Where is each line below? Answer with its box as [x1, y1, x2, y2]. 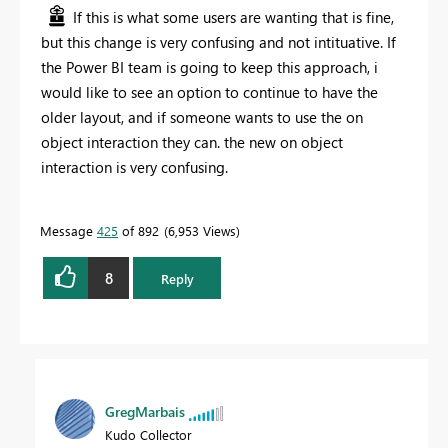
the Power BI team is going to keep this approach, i [41, 57, 378, 78]
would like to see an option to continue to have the [41, 82, 378, 103]
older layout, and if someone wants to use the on [41, 107, 363, 128]
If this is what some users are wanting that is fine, [73, 7, 394, 28]
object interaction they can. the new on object [41, 132, 343, 153]
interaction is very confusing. [41, 157, 232, 178]
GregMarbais [105, 402, 185, 422]
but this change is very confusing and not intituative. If [41, 32, 396, 53]
